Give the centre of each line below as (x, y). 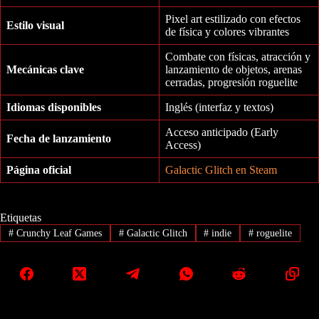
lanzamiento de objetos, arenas (234, 70)
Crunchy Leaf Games (57, 233)
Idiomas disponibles (54, 108)
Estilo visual (35, 26)
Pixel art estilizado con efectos (233, 19)
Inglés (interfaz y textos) (219, 108)
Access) (183, 145)
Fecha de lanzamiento (59, 139)
